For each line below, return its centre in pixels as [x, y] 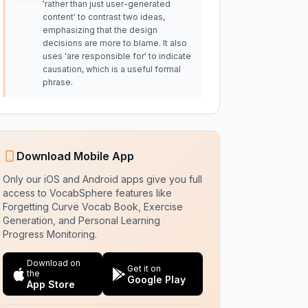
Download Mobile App [75, 156]
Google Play [157, 279]
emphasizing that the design [100, 30]
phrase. [57, 82]
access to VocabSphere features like [87, 193]
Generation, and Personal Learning [81, 220]
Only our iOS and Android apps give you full [102, 179]
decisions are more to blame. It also [114, 43]
